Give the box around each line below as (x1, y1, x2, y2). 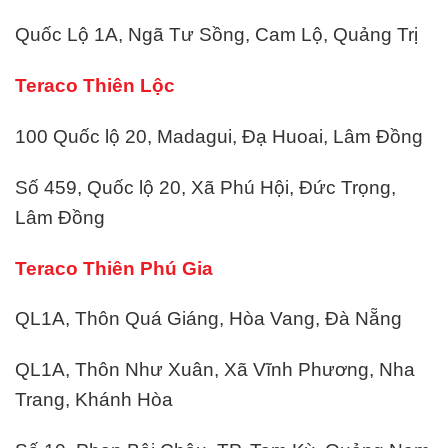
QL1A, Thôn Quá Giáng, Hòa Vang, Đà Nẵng (15, 308, 402, 330)
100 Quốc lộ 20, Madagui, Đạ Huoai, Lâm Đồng (15, 125, 423, 147)
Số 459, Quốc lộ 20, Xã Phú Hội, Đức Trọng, (15, 176, 396, 198)
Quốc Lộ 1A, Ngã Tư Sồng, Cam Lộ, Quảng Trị (15, 24, 418, 46)
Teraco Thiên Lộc (15, 75, 175, 97)
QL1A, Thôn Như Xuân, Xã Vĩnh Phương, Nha (15, 359, 415, 381)
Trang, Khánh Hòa (15, 389, 173, 411)
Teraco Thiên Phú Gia (15, 257, 213, 279)
